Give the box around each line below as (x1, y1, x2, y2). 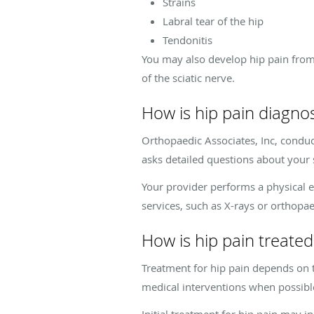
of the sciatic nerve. (142, 70, 238, 85)
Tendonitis (163, 32, 212, 47)
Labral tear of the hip (163, 13, 264, 28)
